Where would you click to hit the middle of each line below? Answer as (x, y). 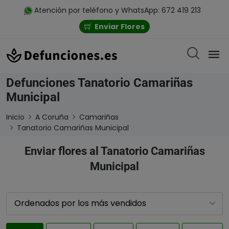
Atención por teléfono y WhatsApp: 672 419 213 (117, 10)
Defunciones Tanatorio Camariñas (99, 83)
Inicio (15, 117)
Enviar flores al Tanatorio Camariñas (114, 151)
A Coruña (52, 117)
